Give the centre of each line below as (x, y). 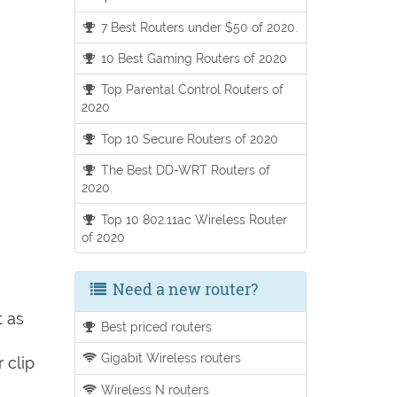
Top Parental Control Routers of (191, 90)
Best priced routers (155, 326)
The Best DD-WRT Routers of (184, 170)
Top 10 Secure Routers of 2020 (188, 138)
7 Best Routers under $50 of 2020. (198, 27)
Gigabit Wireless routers (170, 358)
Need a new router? (183, 288)
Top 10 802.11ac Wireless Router (193, 219)
